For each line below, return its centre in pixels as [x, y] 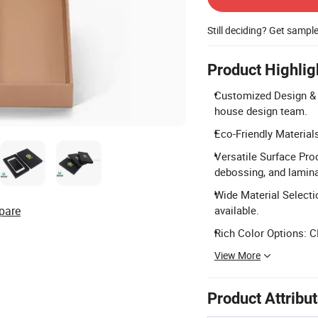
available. [237, 210]
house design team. [261, 111]
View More [237, 255]
